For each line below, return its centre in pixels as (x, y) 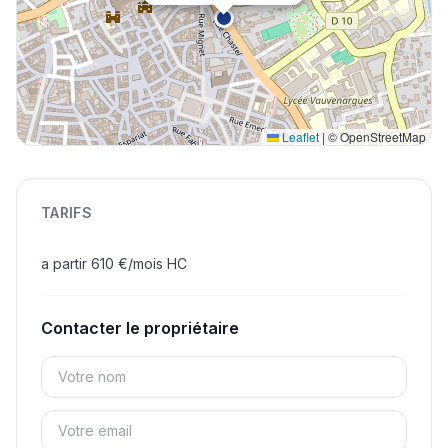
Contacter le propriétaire (140, 327)
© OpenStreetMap (375, 136)
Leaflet (299, 136)
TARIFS (67, 212)
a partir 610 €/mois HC (114, 263)
